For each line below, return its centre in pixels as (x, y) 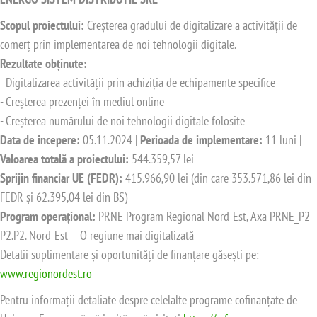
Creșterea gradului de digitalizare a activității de (191, 25)
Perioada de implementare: (201, 140)
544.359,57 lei (163, 159)
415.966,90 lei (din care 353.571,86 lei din (218, 178)
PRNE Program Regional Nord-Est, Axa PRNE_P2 (204, 217)
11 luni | (282, 140)
